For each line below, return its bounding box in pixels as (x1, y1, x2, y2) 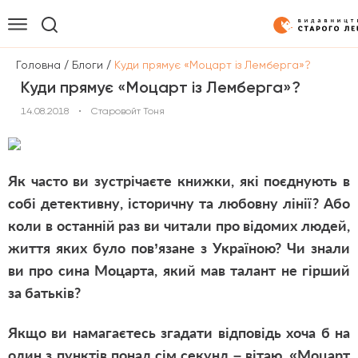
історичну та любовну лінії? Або (123, 194, 350, 212)
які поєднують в (233, 172, 351, 189)
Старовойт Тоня (91, 105, 165, 117)
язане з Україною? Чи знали (158, 239, 350, 257)
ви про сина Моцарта (8, 261, 155, 279)
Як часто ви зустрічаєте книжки (8, 172, 231, 189)
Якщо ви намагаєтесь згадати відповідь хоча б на (8, 324, 350, 341)
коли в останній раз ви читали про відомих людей (8, 217, 347, 234)
